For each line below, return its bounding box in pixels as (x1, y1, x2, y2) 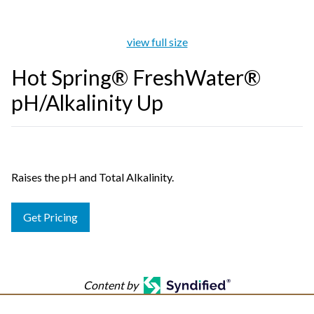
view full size (126, 35, 188, 48)
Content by (83, 278, 138, 292)
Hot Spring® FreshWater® (11, 64, 261, 90)
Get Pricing (23, 210, 78, 224)
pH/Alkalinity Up (11, 90, 163, 115)
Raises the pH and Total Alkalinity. (11, 170, 174, 184)
